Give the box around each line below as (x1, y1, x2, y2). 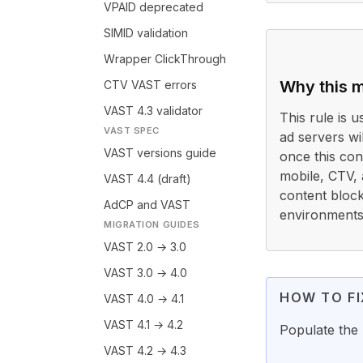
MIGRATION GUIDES (104, 219, 200, 230)
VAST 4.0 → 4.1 (104, 292, 184, 305)
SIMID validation (104, 26, 188, 40)
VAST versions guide (104, 146, 216, 160)
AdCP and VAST (104, 198, 190, 211)
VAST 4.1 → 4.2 (104, 318, 183, 331)
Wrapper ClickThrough (104, 52, 226, 66)
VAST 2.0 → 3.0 (104, 240, 186, 254)
